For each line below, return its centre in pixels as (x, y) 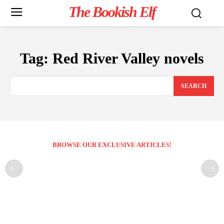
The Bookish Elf (112, 12)
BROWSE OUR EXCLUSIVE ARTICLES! (112, 145)
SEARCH (194, 86)
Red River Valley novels (128, 58)
